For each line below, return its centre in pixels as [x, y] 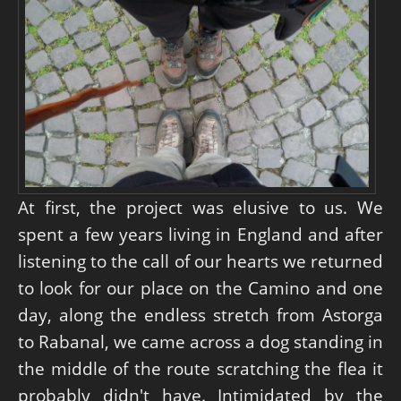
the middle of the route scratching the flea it [200, 368]
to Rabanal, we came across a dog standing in [200, 341]
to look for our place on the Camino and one [200, 287]
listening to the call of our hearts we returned [200, 260]
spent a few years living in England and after [200, 234]
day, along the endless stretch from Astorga [200, 314]
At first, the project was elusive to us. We [200, 207]
